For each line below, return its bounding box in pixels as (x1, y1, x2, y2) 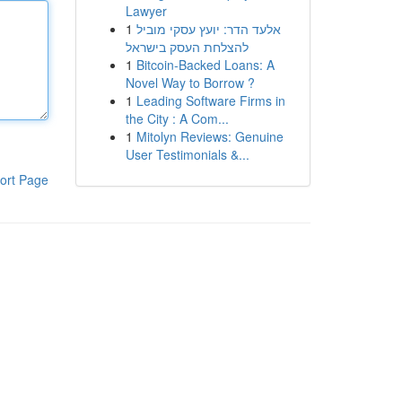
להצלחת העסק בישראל (125, 38, 249, 56)
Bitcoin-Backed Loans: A (135, 56, 275, 74)
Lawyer (125, 2, 167, 20)
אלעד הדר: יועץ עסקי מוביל (135, 20, 281, 38)
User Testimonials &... (125, 145, 249, 163)
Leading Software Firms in (135, 92, 285, 109)
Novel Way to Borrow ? (125, 74, 255, 92)
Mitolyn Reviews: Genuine (135, 127, 284, 145)
